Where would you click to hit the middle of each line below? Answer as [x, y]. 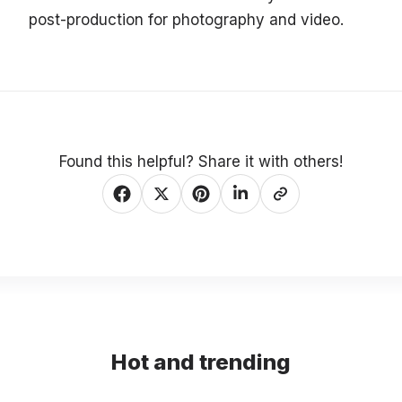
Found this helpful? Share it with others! [201, 161]
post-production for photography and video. [186, 19]
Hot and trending [201, 362]
